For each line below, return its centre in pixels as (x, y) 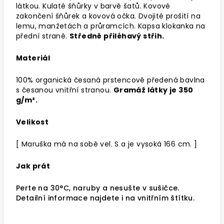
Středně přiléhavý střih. (117, 36)
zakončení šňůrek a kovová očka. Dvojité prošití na (108, 16)
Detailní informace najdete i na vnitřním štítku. (105, 198)
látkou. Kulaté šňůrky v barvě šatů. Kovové (93, 6)
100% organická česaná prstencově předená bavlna (110, 80)
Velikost (32, 122)
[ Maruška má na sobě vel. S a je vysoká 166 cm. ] (107, 144)
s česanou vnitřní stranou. (65, 90)
